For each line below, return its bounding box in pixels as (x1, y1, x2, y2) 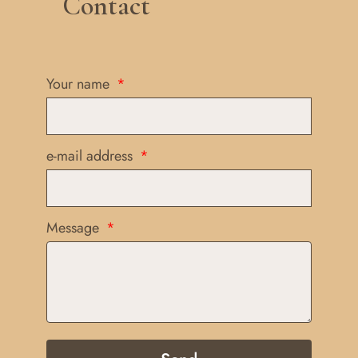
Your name (46, 74, 113, 95)
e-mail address (46, 145, 137, 167)
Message (46, 217, 103, 239)
